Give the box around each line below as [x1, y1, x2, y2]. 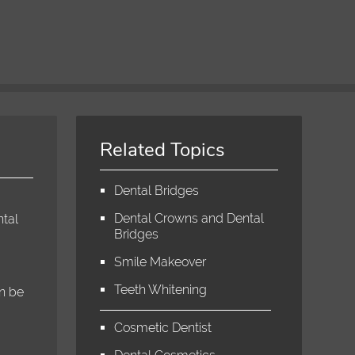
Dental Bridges [114, 182, 200, 198]
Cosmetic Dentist [114, 319, 212, 335]
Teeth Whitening [114, 281, 208, 297]
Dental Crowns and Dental [114, 210, 265, 226]
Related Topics [100, 136, 226, 162]
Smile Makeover [114, 254, 207, 269]
